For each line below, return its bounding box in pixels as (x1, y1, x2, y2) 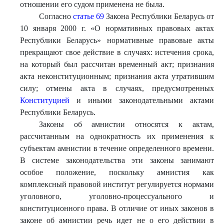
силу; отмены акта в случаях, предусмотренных (20, 84, 214, 92)
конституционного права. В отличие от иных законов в (20, 204, 214, 212)
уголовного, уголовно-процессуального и (20, 192, 214, 200)
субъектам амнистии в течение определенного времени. (20, 144, 214, 152)
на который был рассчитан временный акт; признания (20, 60, 214, 68)
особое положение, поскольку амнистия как (20, 168, 214, 176)
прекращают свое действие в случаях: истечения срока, (20, 48, 214, 56)
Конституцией (20, 96, 69, 104)
